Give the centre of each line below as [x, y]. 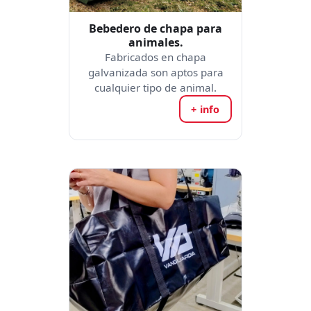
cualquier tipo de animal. [155, 87]
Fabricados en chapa [155, 57]
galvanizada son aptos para [155, 72]
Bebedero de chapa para [155, 28]
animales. [155, 42]
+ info [205, 109]
